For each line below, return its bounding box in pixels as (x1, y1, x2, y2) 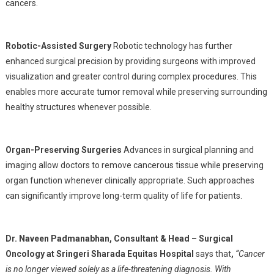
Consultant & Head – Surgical (113, 234, 233, 243)
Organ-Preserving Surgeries (5, 145, 122, 155)
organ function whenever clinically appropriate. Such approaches (5, 176, 254, 185)
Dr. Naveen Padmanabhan (5, 234, 109, 243)
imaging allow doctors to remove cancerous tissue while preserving (5, 160, 264, 170)
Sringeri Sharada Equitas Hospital (56, 249, 194, 259)
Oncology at (5, 249, 54, 259)
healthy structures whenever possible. (5, 102, 152, 112)
